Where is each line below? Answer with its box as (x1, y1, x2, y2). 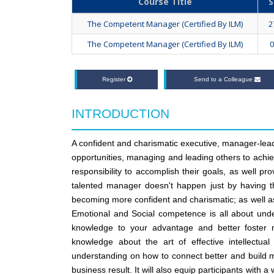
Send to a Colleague (194, 76, 255, 83)
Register (102, 76, 127, 83)
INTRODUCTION (72, 106, 169, 121)
